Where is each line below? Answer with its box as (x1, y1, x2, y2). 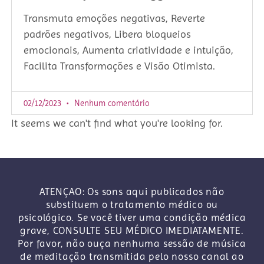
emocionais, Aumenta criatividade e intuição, (24, 44, 233, 57)
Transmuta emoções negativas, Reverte (24, 12, 205, 25)
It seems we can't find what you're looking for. (11, 117, 223, 130)
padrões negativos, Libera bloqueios (24, 28, 191, 41)
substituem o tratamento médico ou (45, 199, 219, 211)
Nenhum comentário (72, 98, 150, 108)
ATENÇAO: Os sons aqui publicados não (39, 186, 225, 198)
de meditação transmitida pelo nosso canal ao (20, 250, 244, 263)
